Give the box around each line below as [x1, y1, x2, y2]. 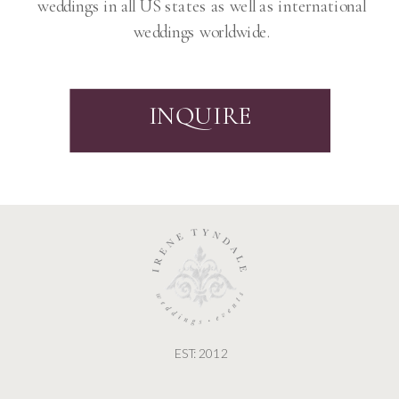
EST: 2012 [175, 346, 229, 361]
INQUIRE [148, 101, 252, 132]
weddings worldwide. [133, 21, 271, 43]
